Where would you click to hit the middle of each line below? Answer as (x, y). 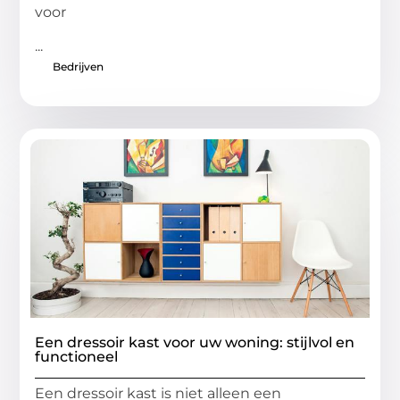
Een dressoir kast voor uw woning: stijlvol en (195, 343)
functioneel (77, 357)
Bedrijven (79, 67)
